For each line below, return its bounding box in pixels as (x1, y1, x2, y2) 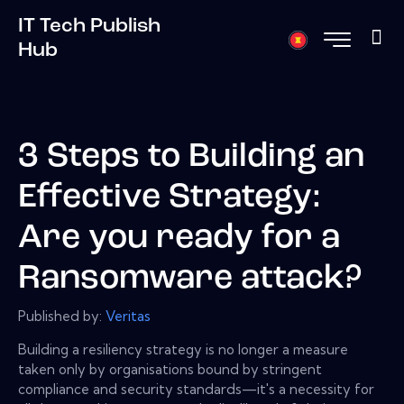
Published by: (18, 307, 106, 325)
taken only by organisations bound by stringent (18, 360, 322, 378)
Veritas (106, 307, 151, 325)
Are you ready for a (18, 222, 340, 256)
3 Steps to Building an (18, 141, 364, 175)
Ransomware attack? (18, 262, 362, 297)
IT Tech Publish (18, 15, 161, 37)
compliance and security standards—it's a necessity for (18, 380, 374, 398)
